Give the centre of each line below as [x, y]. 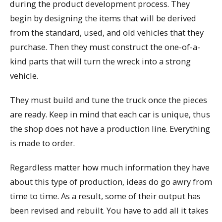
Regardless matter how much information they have [110, 167]
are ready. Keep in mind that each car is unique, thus [110, 114]
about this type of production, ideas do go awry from [111, 181]
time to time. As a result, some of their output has [105, 196]
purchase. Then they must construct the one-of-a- [105, 47]
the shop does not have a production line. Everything [110, 128]
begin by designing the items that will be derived [103, 18]
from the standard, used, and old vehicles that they [107, 33]
